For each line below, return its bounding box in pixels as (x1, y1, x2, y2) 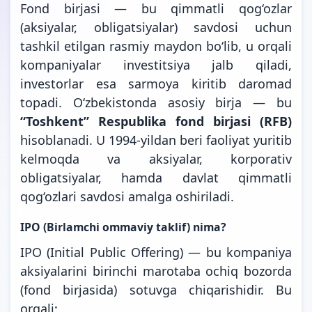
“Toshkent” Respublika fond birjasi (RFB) (20, 112, 292, 130)
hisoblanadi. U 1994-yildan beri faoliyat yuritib (20, 131, 292, 148)
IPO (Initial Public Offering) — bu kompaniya (20, 243, 292, 260)
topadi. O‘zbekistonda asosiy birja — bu (20, 93, 292, 111)
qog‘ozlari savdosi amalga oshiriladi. (20, 187, 234, 205)
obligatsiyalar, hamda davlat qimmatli (20, 169, 292, 186)
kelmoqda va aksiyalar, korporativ (20, 150, 292, 167)
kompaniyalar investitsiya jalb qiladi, (20, 56, 292, 73)
